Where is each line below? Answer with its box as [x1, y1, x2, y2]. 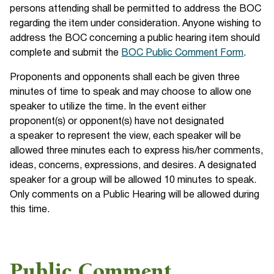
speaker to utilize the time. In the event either [10, 103, 207, 111]
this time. [10, 206, 50, 214]
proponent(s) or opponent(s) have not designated [10, 117, 224, 126]
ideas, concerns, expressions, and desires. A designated [10, 161, 257, 170]
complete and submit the [10, 49, 122, 57]
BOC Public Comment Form [121, 49, 244, 57]
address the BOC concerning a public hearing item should [10, 34, 261, 43]
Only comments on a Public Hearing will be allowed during [10, 191, 260, 199]
